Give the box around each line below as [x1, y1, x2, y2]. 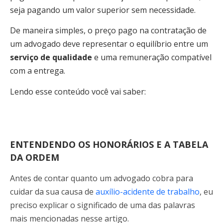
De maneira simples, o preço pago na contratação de [10, 25, 207, 36]
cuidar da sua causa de [10, 186, 96, 198]
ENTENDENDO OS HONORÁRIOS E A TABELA [10, 138, 208, 151]
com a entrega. [10, 65, 65, 77]
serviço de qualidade [10, 52, 92, 63]
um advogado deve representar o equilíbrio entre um [10, 38, 208, 50]
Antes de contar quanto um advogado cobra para [10, 173, 193, 184]
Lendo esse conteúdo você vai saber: [10, 86, 146, 97]
